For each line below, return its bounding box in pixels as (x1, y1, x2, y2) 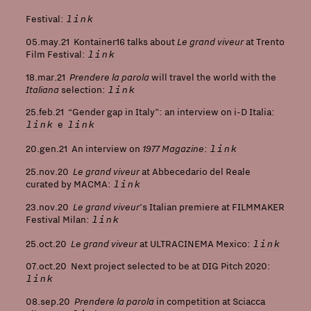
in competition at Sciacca (153, 295, 265, 308)
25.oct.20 (25, 237, 71, 250)
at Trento (243, 35, 285, 48)
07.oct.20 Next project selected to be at (25, 260, 202, 272)
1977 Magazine (142, 141, 204, 155)
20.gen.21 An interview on (25, 142, 142, 155)
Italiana (25, 82, 61, 96)
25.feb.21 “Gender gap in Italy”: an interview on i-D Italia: (25, 106, 275, 118)
